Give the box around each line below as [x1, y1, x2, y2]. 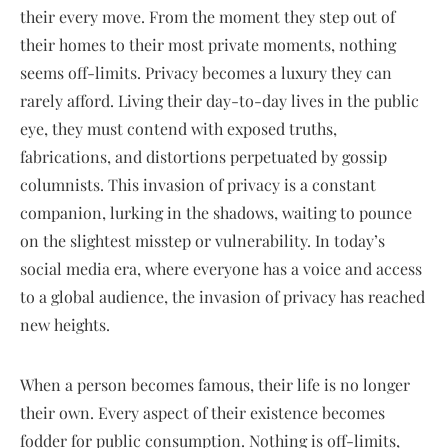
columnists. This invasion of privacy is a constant [20, 174, 376, 195]
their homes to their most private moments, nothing [20, 34, 396, 55]
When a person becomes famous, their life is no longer [20, 374, 410, 395]
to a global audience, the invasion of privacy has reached [20, 286, 425, 307]
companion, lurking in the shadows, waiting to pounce [20, 202, 412, 223]
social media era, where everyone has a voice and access [20, 258, 422, 279]
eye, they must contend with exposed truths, [20, 118, 337, 139]
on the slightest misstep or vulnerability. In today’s [20, 230, 385, 251]
